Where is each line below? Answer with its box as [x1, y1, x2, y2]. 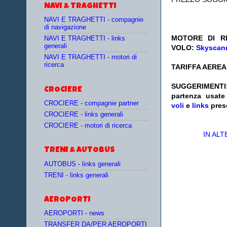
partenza [171, 92, 201, 100]
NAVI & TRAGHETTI [44, 2, 117, 11]
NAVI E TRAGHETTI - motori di [44, 54, 137, 61]
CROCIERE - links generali [44, 111, 123, 119]
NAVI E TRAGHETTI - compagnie [44, 16, 143, 23]
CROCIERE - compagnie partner [44, 99, 139, 107]
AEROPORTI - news [44, 210, 104, 217]
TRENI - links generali [44, 171, 108, 179]
